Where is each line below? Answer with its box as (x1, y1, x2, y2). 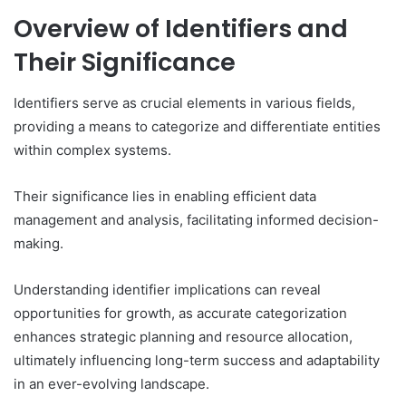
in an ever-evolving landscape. (14, 374, 209, 392)
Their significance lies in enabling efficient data (14, 187, 316, 205)
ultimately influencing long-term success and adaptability (14, 351, 380, 369)
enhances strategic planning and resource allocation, (14, 327, 353, 345)
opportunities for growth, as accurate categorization (14, 304, 347, 322)
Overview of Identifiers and (14, 12, 348, 46)
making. (14, 234, 63, 252)
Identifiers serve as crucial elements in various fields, (14, 93, 355, 111)
